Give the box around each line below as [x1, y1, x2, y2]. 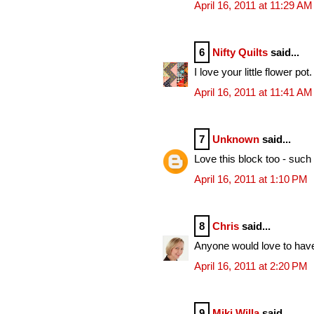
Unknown [212, 132, 259, 145]
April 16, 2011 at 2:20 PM [194, 259, 308, 272]
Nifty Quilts [212, 46, 268, 58]
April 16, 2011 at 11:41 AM [194, 86, 313, 98]
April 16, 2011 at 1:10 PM [194, 172, 308, 185]
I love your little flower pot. [194, 66, 312, 78]
